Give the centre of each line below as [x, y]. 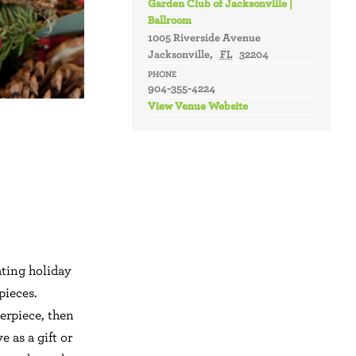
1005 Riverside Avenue [204, 37]
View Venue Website [198, 106]
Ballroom [170, 20]
